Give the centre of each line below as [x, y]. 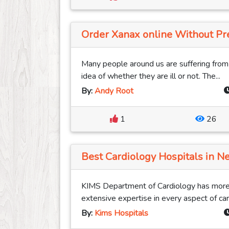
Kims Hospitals [121, 213]
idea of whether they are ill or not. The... [151, 76]
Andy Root [114, 91]
